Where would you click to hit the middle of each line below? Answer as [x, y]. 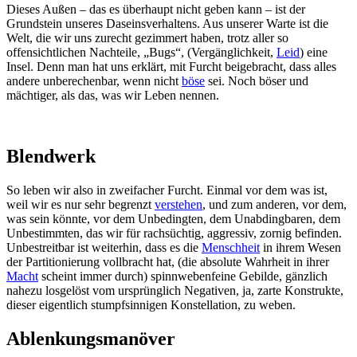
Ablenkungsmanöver [91, 338]
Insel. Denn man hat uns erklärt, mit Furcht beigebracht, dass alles [171, 66]
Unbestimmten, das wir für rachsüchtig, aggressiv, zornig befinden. [174, 233]
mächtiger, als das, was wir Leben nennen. [113, 95]
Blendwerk [51, 156]
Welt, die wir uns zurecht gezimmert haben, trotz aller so [147, 37]
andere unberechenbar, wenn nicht [94, 80]
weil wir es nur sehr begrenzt [80, 204]
